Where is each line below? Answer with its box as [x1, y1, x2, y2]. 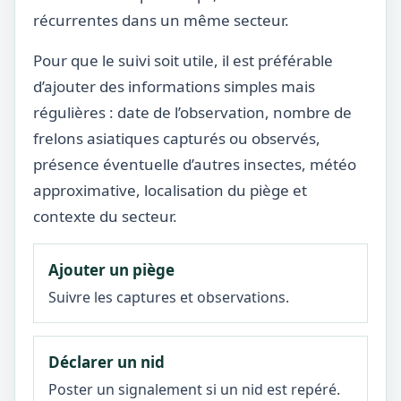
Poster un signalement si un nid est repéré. [48, 380, 340, 399]
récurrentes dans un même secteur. [33, 10, 289, 30]
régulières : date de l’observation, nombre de [33, 102, 352, 123]
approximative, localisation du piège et [33, 180, 307, 200]
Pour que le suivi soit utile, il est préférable [33, 50, 333, 71]
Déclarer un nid [48, 352, 165, 372]
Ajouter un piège [48, 260, 175, 280]
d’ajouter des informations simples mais [33, 76, 315, 97]
